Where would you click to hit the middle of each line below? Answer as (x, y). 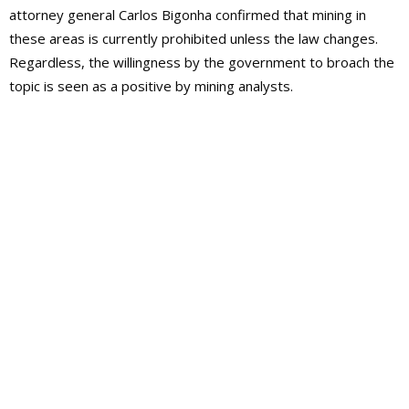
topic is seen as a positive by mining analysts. (151, 86)
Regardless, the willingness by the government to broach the (202, 63)
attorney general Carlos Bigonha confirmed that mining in (188, 15)
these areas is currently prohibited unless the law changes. (194, 39)
